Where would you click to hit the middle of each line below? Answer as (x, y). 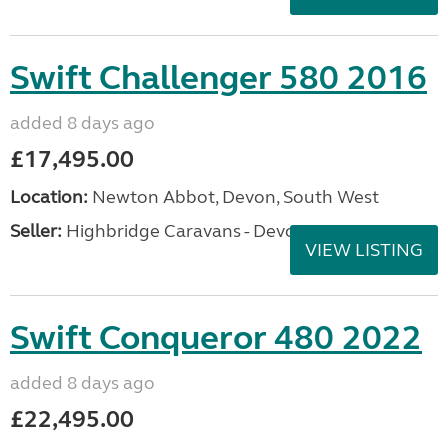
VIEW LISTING (364, 250)
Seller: (36, 231)
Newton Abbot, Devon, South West (233, 197)
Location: (49, 197)
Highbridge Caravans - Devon (184, 231)
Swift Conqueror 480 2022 (216, 338)
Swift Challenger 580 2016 (218, 78)
